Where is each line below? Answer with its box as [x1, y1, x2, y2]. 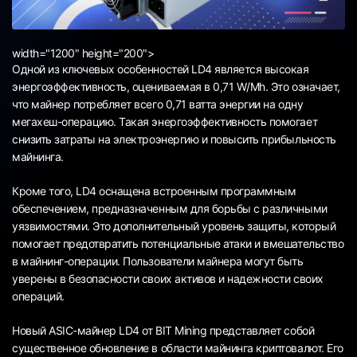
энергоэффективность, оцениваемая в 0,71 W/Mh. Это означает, [12, 80, 340, 94]
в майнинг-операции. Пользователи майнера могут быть [12, 254, 304, 269]
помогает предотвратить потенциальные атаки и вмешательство [12, 237, 344, 251]
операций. [12, 289, 65, 304]
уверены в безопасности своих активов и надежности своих [12, 272, 324, 286]
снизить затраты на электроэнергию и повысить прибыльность [12, 132, 336, 147]
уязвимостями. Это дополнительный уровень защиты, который [12, 219, 336, 233]
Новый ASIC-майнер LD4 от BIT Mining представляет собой [12, 324, 315, 338]
